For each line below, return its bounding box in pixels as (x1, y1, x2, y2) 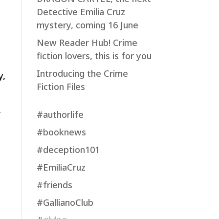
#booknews (36, 126, 86, 138)
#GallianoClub (36, 197, 93, 208)
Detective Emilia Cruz (36, 6, 125, 18)
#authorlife (36, 109, 84, 120)
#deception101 (36, 144, 100, 155)
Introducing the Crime (36, 67, 128, 79)
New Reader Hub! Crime (36, 37, 137, 48)
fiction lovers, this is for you (36, 50, 152, 62)
